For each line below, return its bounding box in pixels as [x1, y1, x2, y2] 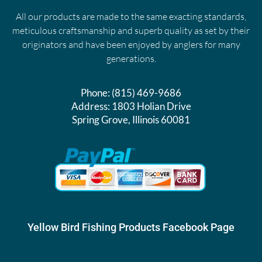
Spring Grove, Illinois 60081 [72, 113, 190, 126]
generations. [106, 53, 156, 65]
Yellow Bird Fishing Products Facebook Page [27, 220, 235, 233]
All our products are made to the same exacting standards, [16, 11, 246, 23]
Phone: [81, 86, 112, 99]
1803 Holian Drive [111, 99, 191, 112]
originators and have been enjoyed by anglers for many [22, 39, 240, 51]
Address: [71, 99, 112, 112]
